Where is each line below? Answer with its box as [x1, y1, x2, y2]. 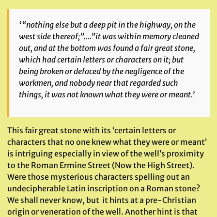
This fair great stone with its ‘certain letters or [7, 125, 176, 135]
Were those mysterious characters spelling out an [7, 172, 190, 182]
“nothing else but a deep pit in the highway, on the [22, 20, 196, 30]
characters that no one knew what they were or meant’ [7, 137, 207, 147]
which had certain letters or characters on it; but [19, 55, 184, 64]
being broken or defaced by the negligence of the [19, 66, 184, 76]
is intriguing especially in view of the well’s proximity [7, 149, 204, 158]
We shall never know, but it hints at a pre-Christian [7, 195, 196, 205]
